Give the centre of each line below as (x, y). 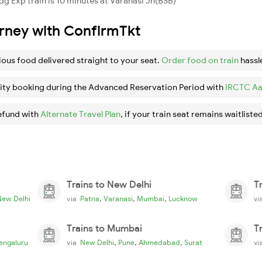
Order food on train (200, 60)
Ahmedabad (159, 242)
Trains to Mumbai (104, 228)
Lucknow (183, 198)
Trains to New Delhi (109, 184)
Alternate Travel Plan (80, 114)
